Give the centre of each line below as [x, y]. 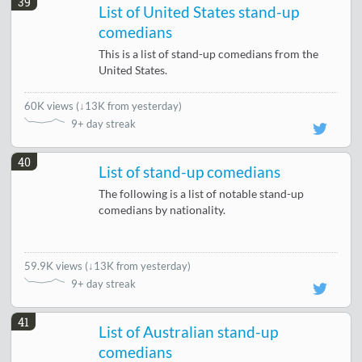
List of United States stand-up [199, 13]
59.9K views [55, 266]
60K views [51, 106]
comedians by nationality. [162, 210]
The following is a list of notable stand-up [202, 194]
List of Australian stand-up [189, 333]
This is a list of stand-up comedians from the [209, 55]
